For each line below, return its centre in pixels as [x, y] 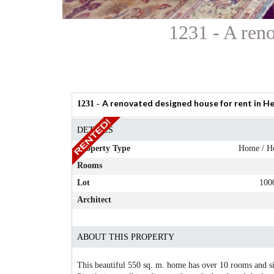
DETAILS [94, 130]
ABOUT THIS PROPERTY [125, 237]
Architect [94, 199]
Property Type [103, 148]
